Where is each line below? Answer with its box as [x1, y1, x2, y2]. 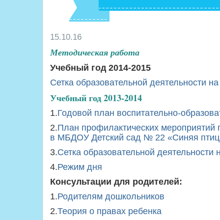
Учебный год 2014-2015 [50, 63, 151, 73]
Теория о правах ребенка [57, 206, 162, 216]
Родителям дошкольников [57, 192, 165, 201]
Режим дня [57, 162, 102, 172]
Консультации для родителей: [50, 177, 182, 187]
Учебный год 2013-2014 [50, 91, 142, 104]
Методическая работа [50, 46, 139, 58]
